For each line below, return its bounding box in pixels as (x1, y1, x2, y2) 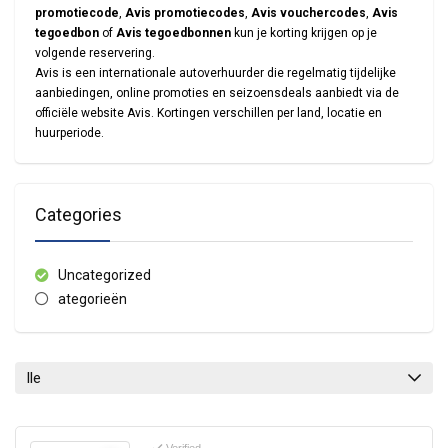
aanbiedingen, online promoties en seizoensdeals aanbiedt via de (35, 86, 399, 100)
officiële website (35, 106, 127, 120)
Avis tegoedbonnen (116, 26, 231, 40)
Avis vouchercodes (251, 6, 366, 20)
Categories (35, 204, 122, 225)
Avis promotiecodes (125, 6, 245, 20)
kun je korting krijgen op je (231, 26, 377, 40)
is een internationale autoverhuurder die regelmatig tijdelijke (59, 66, 396, 80)
